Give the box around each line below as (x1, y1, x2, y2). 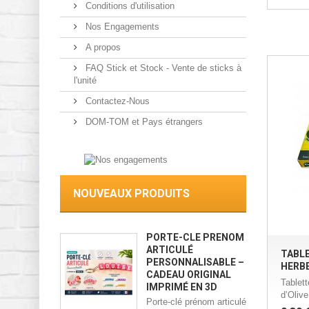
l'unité (74, 75, 97, 86)
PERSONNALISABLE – (146, 256, 244, 268)
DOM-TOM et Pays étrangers (83, 117, 203, 128)
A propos (83, 42, 121, 53)
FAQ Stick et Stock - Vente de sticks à (83, 63, 241, 74)
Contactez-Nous (83, 96, 150, 107)
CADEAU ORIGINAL (146, 268, 231, 280)
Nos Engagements (83, 21, 159, 32)
